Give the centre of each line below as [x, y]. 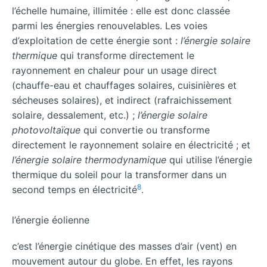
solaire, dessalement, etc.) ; [75, 115]
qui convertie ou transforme [145, 130]
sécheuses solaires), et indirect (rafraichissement [122, 100]
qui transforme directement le [126, 56]
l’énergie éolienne [51, 220]
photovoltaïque [46, 130]
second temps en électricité [74, 190]
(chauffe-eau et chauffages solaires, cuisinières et [124, 86]
